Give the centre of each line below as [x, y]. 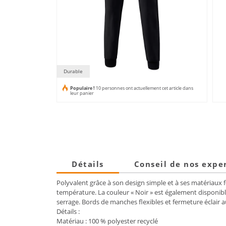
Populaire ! [82, 88]
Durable [73, 71]
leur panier [82, 93]
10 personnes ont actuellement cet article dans [145, 88]
